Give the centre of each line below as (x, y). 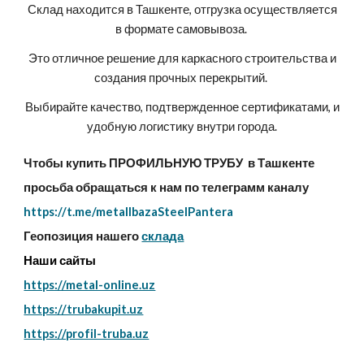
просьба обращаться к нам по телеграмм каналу (167, 187)
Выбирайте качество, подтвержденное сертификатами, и (182, 107)
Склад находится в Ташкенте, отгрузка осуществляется (182, 9)
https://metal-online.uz (90, 285)
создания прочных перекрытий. (182, 78)
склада (163, 236)
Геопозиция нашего (82, 236)
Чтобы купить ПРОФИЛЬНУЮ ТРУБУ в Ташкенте (169, 163)
